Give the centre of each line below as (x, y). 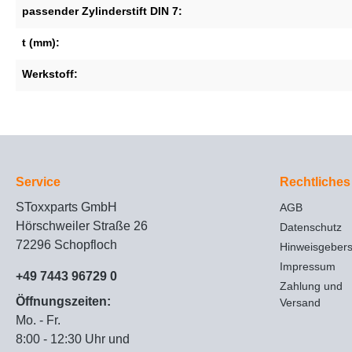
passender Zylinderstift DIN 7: (102, 11)
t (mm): (41, 43)
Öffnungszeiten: (63, 302)
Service (38, 182)
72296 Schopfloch (66, 245)
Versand (300, 303)
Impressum (308, 267)
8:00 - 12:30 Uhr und (73, 339)
